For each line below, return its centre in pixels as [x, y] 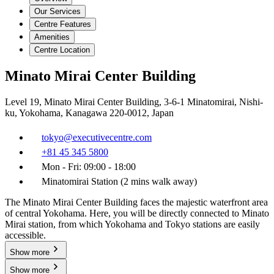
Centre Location [62, 50]
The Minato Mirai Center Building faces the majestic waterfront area [136, 202]
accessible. [25, 235]
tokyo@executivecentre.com [97, 138]
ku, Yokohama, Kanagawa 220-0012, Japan [89, 113]
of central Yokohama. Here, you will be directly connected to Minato [137, 213]
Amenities [52, 37]
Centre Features [63, 24]
